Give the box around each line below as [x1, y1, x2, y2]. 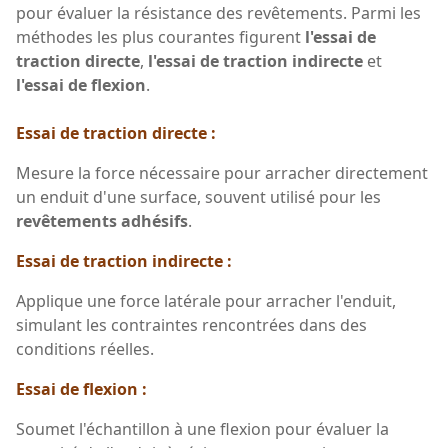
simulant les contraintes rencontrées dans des [16, 313, 367, 336]
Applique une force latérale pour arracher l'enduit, [16, 289, 396, 312]
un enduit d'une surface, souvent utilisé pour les [16, 185, 381, 208]
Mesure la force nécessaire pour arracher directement [16, 161, 428, 184]
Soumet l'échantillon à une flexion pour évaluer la [16, 417, 389, 440]
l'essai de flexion [16, 73, 146, 96]
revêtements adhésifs [16, 209, 188, 232]
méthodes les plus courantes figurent [16, 25, 305, 48]
